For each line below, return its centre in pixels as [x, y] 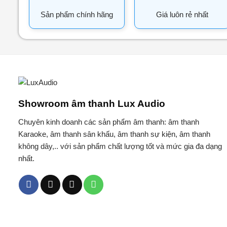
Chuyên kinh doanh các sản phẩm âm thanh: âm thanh [108, 122]
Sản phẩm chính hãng [77, 14]
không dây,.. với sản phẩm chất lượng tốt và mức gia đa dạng [120, 146]
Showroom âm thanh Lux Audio [91, 103]
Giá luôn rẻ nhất [182, 14]
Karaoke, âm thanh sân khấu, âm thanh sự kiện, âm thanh [114, 134]
